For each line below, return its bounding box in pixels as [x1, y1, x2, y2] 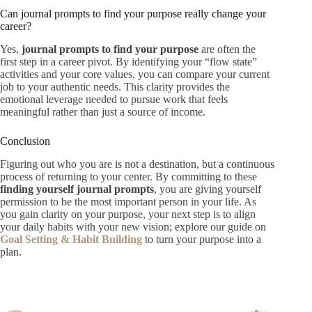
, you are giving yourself [154, 182, 261, 195]
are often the [198, 43, 256, 56]
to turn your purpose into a [142, 233, 261, 245]
